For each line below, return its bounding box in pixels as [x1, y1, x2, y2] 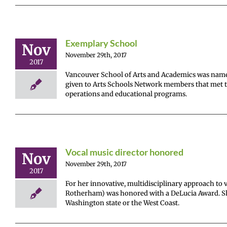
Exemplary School [65, 37, 137, 49]
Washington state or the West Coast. [65, 198, 179, 207]
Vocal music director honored [65, 146, 183, 158]
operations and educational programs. [65, 89, 187, 98]
